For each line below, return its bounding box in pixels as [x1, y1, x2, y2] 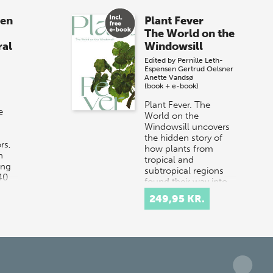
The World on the [144, 26, 235, 40]
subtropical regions [144, 165, 224, 176]
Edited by [144, 55, 178, 65]
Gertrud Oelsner [178, 64, 234, 73]
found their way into [144, 175, 228, 187]
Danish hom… [144, 186, 202, 198]
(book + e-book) [144, 81, 199, 90]
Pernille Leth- [177, 55, 224, 65]
